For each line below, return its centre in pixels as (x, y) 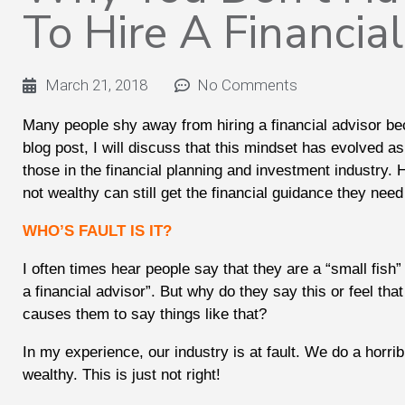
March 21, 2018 (96, 85)
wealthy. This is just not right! (122, 375)
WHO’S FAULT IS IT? (97, 231)
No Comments (247, 85)
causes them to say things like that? (145, 315)
